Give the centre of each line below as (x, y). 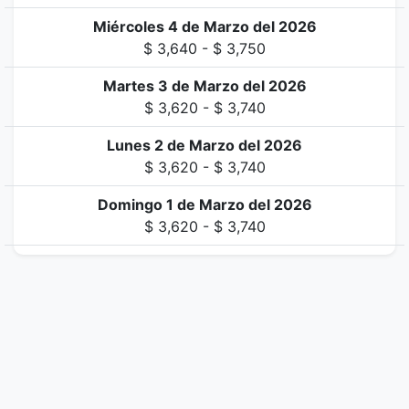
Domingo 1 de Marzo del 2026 (204, 204)
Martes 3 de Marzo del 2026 (204, 86)
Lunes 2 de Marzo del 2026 (204, 145)
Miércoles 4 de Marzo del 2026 (204, 26)
